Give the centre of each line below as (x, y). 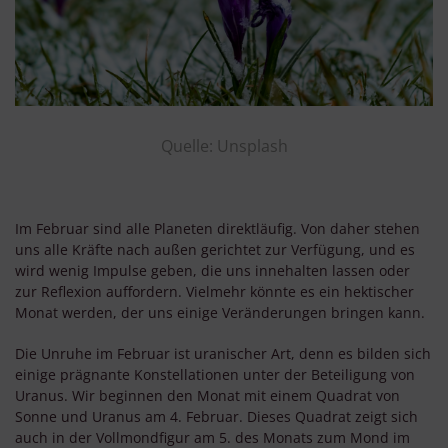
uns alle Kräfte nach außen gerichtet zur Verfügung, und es (215, 250)
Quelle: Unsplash (224, 146)
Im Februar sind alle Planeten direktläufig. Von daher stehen (217, 229)
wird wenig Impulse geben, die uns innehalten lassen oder (212, 271)
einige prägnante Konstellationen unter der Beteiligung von (215, 375)
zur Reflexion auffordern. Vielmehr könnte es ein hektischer (214, 292)
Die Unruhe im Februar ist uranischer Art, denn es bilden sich (223, 354)
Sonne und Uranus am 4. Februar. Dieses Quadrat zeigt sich (216, 417)
